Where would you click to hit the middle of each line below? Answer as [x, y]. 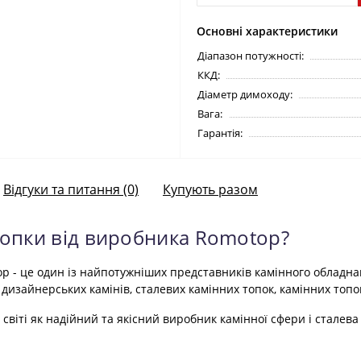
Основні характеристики [267, 31]
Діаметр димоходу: [245, 94]
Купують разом [210, 189]
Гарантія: [220, 133]
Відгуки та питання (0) [71, 189]
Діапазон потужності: [251, 56]
